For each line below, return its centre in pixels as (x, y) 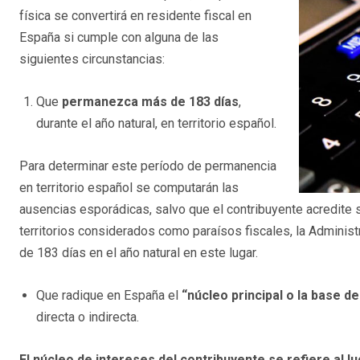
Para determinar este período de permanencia (148, 166)
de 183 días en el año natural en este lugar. (139, 253)
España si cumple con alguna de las (119, 38)
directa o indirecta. (88, 317)
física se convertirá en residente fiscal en (135, 16)
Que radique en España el (109, 296)
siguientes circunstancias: (92, 59)
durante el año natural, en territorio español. (156, 124)
